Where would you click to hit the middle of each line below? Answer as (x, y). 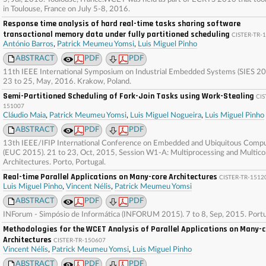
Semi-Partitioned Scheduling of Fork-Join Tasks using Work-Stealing (129, 96)
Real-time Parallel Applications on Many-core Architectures (110, 177)
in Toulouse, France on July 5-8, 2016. (66, 9)
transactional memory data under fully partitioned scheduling (116, 34)
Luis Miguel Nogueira (166, 115)
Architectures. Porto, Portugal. (54, 162)
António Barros (28, 44)
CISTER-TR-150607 (80, 240)
